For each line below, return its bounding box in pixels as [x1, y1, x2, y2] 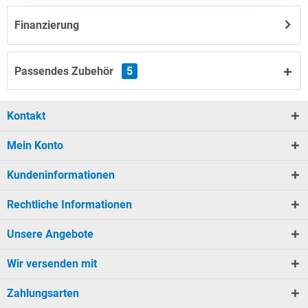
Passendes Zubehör [14, 64, 116, 78]
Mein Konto [7, 138, 63, 152]
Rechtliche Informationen [7, 197, 132, 211]
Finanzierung [14, 18, 79, 32]
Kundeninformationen [7, 168, 115, 181]
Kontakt [7, 109, 45, 122]
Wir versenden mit [7, 256, 97, 270]
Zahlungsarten [7, 286, 79, 300]
